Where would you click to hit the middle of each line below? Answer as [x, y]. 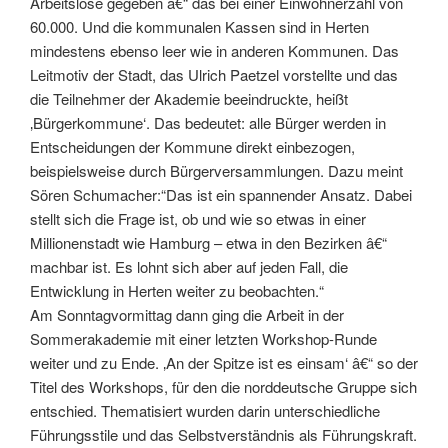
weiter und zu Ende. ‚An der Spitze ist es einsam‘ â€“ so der [224, 363]
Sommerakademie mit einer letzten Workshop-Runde [203, 339]
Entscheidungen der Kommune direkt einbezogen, [192, 147]
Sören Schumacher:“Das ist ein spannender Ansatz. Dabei [221, 195]
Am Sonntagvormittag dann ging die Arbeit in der [187, 315]
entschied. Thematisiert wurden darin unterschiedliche [205, 411]
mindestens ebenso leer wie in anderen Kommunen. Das [214, 51]
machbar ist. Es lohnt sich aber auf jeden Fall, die [189, 267]
